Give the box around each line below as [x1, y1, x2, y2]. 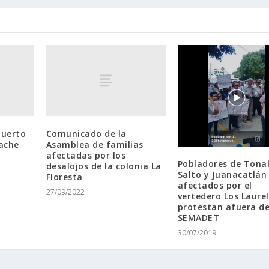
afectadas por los [46, 150, 126, 162]
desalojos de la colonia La [46, 160, 162, 172]
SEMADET [177, 212, 220, 224]
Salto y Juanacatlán [177, 169, 267, 181]
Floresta [46, 171, 83, 183]
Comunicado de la [46, 128, 127, 140]
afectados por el [177, 180, 252, 192]
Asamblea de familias [46, 139, 144, 151]
